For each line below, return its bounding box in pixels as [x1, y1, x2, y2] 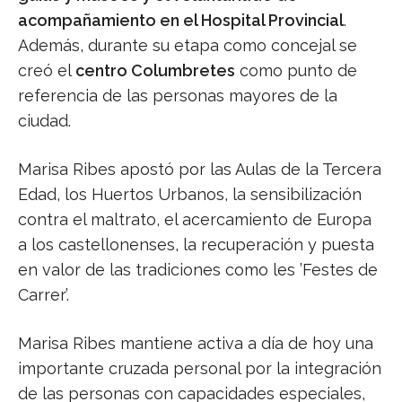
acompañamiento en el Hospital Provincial [18, 11, 344, 31]
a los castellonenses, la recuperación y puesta [18, 235, 374, 255]
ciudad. [18, 111, 71, 131]
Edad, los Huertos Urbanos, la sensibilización [18, 185, 362, 205]
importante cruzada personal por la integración [18, 359, 381, 379]
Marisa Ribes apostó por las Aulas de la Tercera [18, 160, 381, 179]
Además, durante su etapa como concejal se [18, 36, 357, 56]
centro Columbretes [75, 61, 235, 81]
